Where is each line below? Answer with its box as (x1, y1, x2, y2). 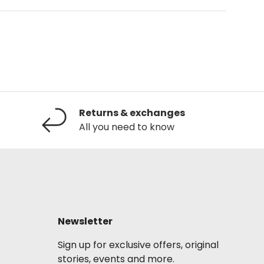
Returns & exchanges (79, 106, 185, 120)
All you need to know (79, 120, 174, 134)
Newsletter (58, 214, 113, 229)
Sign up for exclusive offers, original (58, 238, 219, 252)
